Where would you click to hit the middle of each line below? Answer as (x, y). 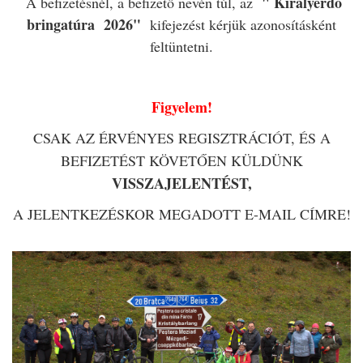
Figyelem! (181, 107)
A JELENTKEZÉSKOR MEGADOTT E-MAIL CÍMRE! (181, 214)
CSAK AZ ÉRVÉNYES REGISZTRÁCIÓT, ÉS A (181, 137)
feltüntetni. (181, 46)
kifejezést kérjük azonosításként (239, 24)
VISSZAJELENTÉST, (181, 183)
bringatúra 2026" (84, 24)
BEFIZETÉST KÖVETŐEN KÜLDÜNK (181, 160)
